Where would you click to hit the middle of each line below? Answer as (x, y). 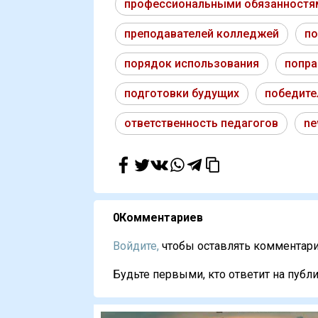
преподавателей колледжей (202, 34)
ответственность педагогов (201, 124)
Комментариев (161, 218)
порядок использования (192, 64)
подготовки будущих (182, 94)
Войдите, (136, 246)
